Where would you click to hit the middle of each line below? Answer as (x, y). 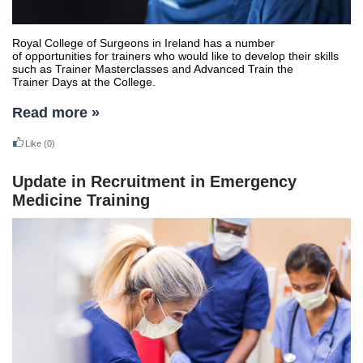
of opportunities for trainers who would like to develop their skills (175, 56)
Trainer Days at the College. (84, 82)
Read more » (56, 113)
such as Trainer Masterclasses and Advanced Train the (153, 69)
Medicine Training (81, 200)
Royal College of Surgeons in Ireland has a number (143, 43)
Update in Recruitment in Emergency (154, 181)
